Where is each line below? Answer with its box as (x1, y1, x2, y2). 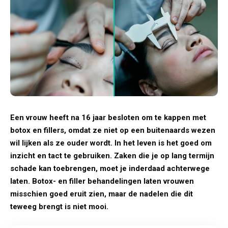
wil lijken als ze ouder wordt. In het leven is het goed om (10, 138, 212, 148)
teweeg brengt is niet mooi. (10, 202, 108, 211)
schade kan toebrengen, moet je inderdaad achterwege (10, 163, 210, 173)
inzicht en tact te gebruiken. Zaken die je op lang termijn (10, 151, 214, 160)
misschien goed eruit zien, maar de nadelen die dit (10, 189, 193, 198)
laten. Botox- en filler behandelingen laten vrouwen (10, 176, 194, 186)
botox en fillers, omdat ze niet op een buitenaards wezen (10, 125, 215, 135)
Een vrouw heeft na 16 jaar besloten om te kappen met (10, 112, 206, 122)
